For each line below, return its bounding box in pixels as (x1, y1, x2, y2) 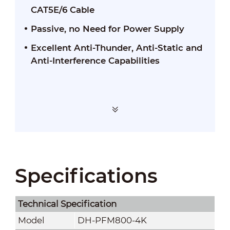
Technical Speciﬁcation (17, 198, 117, 209)
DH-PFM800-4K (77, 215, 147, 225)
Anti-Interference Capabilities (30, 55, 160, 66)
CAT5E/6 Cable (30, 4, 94, 15)
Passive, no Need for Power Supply (30, 23, 184, 34)
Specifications (14, 163, 158, 188)
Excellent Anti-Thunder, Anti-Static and (30, 42, 202, 53)
